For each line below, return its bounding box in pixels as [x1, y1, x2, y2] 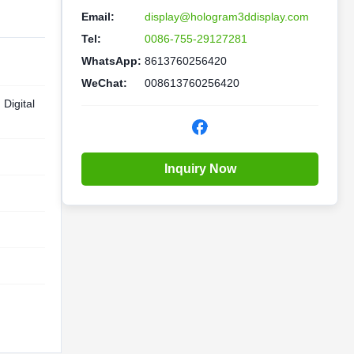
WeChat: [81, 77, 127, 89]
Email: [81, 10, 115, 23]
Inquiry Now [164, 162, 236, 175]
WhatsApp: [81, 55, 141, 67]
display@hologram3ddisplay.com [145, 10, 309, 23]
